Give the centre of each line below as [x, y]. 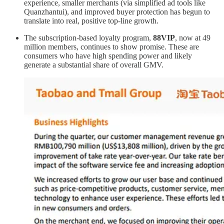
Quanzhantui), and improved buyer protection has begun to [117, 12]
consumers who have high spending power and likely [108, 56]
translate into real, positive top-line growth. [91, 21]
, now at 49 [193, 38]
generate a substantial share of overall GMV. [94, 65]
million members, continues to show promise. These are [111, 47]
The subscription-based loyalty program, [88, 38]
